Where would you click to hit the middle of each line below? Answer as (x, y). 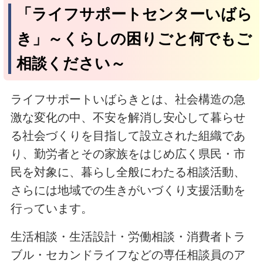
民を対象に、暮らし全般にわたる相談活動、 (128, 172)
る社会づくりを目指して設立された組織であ (128, 135)
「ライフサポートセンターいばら (134, 14)
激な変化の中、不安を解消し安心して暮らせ (128, 117)
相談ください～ (71, 63)
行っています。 (51, 208)
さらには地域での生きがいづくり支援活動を (128, 190)
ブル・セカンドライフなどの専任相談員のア (128, 254)
